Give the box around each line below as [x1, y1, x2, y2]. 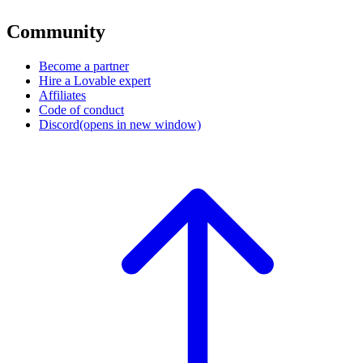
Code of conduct [39, 102, 124, 117]
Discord [39, 117, 79, 131]
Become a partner [39, 58, 129, 73]
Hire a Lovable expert [39, 73, 151, 88]
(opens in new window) [79, 117, 201, 131]
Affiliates [39, 88, 86, 102]
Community [6, 20, 105, 42]
